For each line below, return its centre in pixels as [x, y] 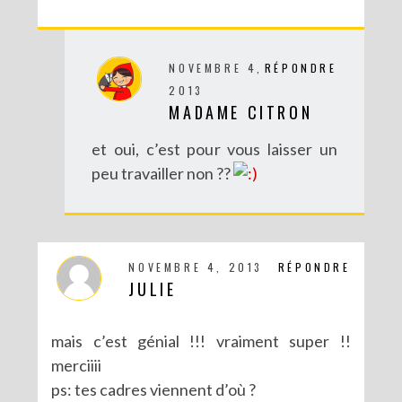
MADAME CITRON [241, 112]
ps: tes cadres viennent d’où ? [154, 389]
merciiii [77, 365]
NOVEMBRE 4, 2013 [196, 267]
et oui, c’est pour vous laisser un [214, 149]
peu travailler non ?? [163, 173]
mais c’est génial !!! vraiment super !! [201, 341]
